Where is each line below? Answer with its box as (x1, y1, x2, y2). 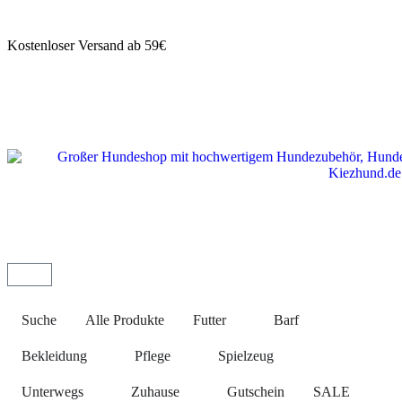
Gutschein (227, 384, 284, 399)
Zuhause (131, 384, 179, 399)
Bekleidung (22, 348, 87, 363)
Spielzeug (218, 348, 274, 363)
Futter (193, 312, 226, 328)
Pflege (135, 348, 170, 363)
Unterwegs (22, 384, 83, 399)
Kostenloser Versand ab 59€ (7, 38, 166, 53)
